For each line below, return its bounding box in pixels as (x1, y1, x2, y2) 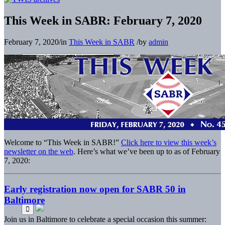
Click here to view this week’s (121, 138, 216, 147)
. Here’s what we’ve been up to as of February (73, 147, 220, 156)
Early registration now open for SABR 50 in (4, 183, 186, 194)
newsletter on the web (4, 147, 73, 156)
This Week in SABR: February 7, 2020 (4, 14, 202, 27)
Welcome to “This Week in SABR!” (4, 138, 121, 147)
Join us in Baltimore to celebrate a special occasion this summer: (4, 215, 206, 224)
